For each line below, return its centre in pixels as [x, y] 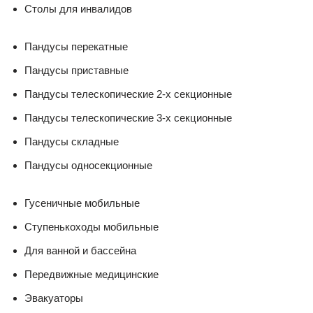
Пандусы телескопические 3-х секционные [128, 117]
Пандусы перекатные [76, 46]
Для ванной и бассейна [80, 250]
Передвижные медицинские [92, 274]
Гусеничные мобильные [82, 203]
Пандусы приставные [77, 70]
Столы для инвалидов [78, 8]
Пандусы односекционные [88, 165]
